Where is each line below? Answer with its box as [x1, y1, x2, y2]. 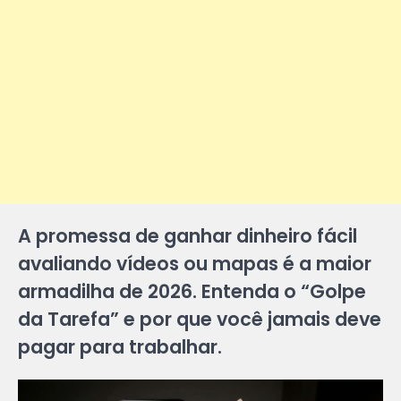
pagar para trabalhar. [18, 334, 222, 361]
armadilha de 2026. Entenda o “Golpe [18, 278, 366, 305]
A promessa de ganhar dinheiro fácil [18, 223, 357, 250]
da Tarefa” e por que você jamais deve [18, 306, 381, 333]
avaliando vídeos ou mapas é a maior [18, 251, 371, 277]
